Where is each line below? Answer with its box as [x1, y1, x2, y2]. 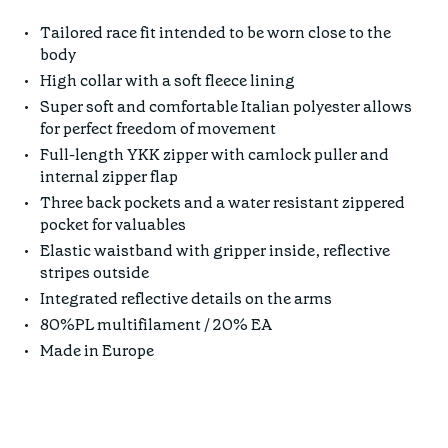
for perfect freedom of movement [40, 118, 276, 140]
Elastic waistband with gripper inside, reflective [40, 240, 390, 262]
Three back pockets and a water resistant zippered [40, 192, 405, 214]
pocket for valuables [40, 214, 186, 236]
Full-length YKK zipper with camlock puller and [40, 144, 389, 166]
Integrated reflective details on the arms [40, 288, 332, 310]
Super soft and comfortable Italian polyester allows [40, 96, 412, 118]
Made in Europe [40, 340, 154, 362]
